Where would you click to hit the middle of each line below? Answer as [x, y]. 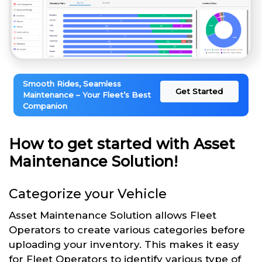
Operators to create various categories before [127, 230]
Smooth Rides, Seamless [72, 83]
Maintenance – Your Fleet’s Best [87, 94]
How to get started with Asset [122, 144]
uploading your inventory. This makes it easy [124, 244]
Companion [45, 106]
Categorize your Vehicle [88, 194]
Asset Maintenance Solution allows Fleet [113, 215]
